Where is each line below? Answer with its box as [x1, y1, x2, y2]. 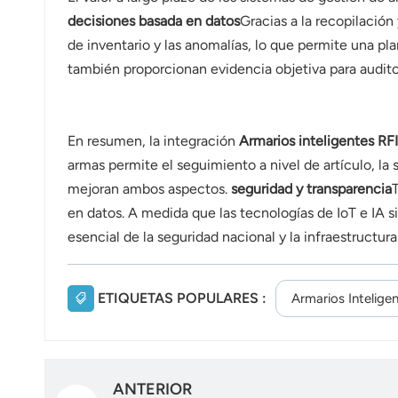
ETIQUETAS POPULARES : [97, 290, 267, 307]
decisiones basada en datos [67, 12, 240, 30]
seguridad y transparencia [230, 180, 392, 198]
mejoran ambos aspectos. [67, 180, 231, 198]
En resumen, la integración [67, 132, 239, 150]
